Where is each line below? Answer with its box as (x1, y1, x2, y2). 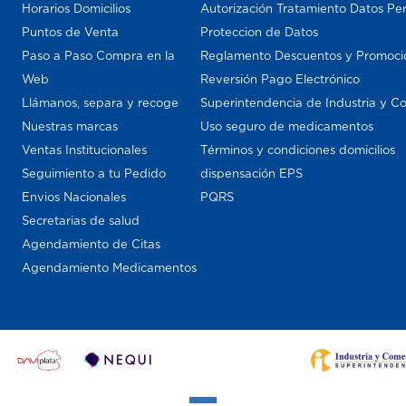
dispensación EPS (199, 166, 303, 180)
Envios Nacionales (21, 189, 126, 204)
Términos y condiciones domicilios (199, 142, 395, 157)
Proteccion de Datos (199, 24, 318, 39)
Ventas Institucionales (21, 142, 147, 157)
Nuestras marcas (21, 119, 118, 133)
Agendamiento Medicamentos (21, 260, 197, 275)
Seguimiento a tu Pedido (21, 166, 166, 180)
